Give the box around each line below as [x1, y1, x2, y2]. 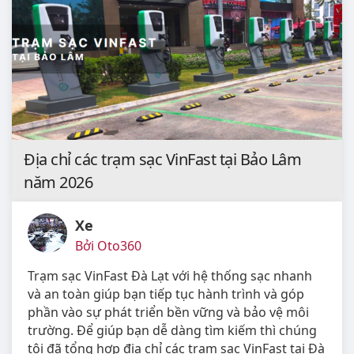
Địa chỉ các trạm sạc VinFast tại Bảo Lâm [24, 149, 301, 171]
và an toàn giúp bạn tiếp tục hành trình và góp [28, 285, 304, 303]
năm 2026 [24, 171, 92, 194]
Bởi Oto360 [75, 237, 141, 255]
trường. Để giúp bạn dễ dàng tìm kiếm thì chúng [28, 322, 317, 340]
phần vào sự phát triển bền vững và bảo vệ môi [28, 303, 309, 322]
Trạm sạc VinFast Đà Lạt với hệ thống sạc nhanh [28, 267, 312, 285]
